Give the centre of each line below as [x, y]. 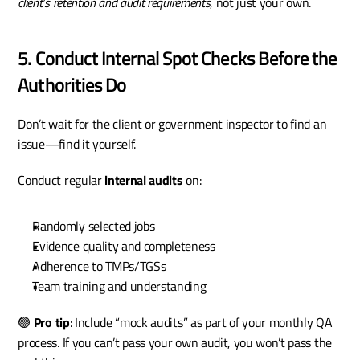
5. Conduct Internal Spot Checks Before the [178, 58]
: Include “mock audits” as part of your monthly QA [201, 323]
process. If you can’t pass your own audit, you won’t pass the [175, 343]
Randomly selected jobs [94, 226]
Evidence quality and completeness [124, 246]
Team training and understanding [119, 286]
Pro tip [51, 323]
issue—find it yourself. [77, 144]
